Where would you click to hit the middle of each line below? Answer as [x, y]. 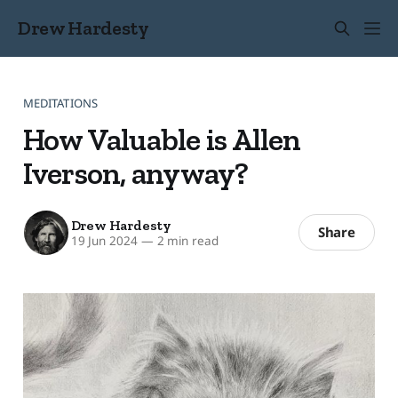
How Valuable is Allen [162, 139]
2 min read [186, 241]
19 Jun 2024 [104, 241]
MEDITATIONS [60, 103]
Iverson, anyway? [135, 173]
